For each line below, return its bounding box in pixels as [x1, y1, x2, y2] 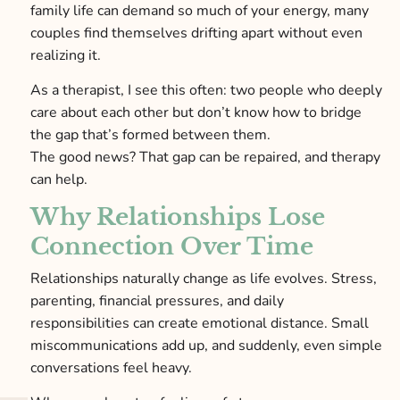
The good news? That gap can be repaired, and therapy [29, 146, 380, 167]
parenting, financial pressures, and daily [29, 291, 284, 312]
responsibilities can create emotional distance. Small [29, 313, 369, 334]
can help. [29, 169, 87, 189]
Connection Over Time [29, 232, 313, 262]
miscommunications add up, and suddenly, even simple [29, 336, 382, 356]
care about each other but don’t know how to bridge [29, 102, 362, 122]
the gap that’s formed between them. [29, 124, 274, 145]
